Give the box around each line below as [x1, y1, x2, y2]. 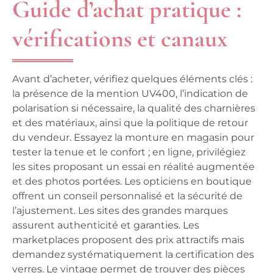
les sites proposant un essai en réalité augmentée [12, 161, 255, 172]
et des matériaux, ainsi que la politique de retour [12, 117, 248, 129]
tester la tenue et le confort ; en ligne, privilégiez [12, 146, 246, 158]
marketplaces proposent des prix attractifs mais [12, 234, 244, 246]
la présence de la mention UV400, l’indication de [12, 88, 248, 99]
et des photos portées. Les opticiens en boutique [12, 175, 252, 187]
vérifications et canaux [12, 24, 228, 53]
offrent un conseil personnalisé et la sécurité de [12, 190, 243, 202]
